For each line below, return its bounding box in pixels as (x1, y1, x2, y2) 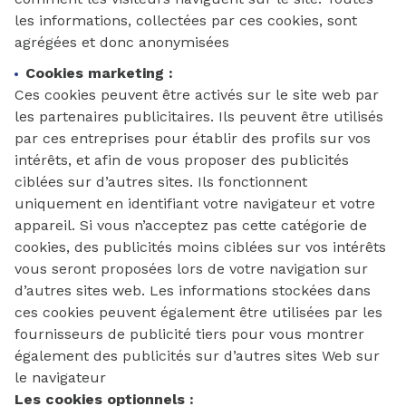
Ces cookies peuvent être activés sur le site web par (14, 86, 379, 103)
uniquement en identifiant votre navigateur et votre (14, 195, 375, 212)
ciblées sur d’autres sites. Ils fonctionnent (14, 173, 307, 190)
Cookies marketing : (25, 64, 173, 82)
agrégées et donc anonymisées (14, 34, 229, 51)
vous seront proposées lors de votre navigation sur (14, 260, 368, 277)
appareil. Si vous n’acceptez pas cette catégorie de (14, 217, 367, 234)
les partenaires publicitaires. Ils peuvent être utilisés (14, 108, 383, 125)
